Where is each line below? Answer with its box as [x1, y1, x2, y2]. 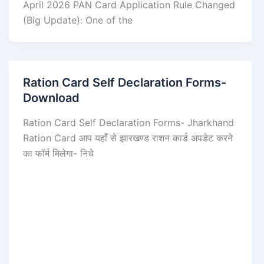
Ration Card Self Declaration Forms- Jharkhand [22, 116, 234, 128]
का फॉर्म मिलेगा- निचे [22, 147, 94, 159]
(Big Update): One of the [22, 14, 133, 27]
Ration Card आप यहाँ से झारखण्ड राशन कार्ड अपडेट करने [22, 131, 233, 144]
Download [22, 91, 80, 105]
